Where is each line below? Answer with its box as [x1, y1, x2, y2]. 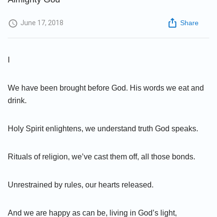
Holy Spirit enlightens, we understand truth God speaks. [8, 124, 198, 133]
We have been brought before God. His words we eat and [8, 83, 204, 92]
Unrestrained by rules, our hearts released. [8, 180, 154, 189]
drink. [8, 96, 27, 105]
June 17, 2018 [20, 19, 63, 27]
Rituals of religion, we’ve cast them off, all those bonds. [8, 152, 195, 161]
